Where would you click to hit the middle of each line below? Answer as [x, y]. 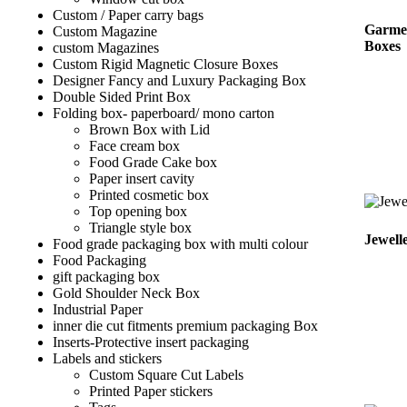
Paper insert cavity [142, 179]
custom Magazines [106, 48]
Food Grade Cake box [153, 163]
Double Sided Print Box [122, 97]
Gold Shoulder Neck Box [126, 293]
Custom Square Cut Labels [166, 375]
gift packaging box [106, 277]
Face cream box [134, 146]
